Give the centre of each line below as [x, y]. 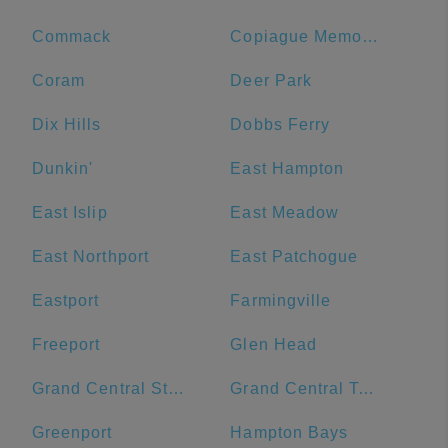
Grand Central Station [175, 388]
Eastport [66, 300]
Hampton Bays [289, 432]
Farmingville [281, 300]
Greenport [72, 432]
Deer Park [271, 80]
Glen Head [273, 344]
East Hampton [287, 168]
